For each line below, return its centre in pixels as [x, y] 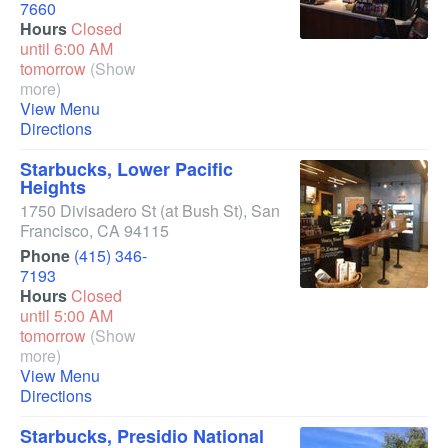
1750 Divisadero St [88, 210]
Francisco [54, 230]
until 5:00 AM [66, 315]
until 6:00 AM [66, 48]
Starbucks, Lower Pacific [126, 169]
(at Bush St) [201, 210]
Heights [53, 187]
